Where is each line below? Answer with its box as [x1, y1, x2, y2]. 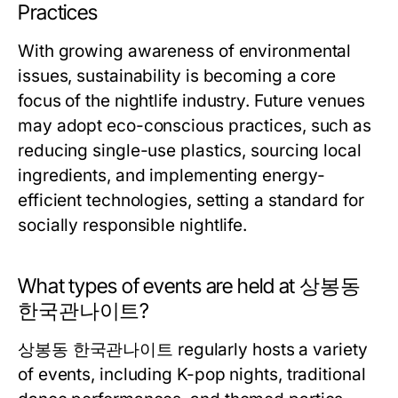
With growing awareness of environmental [18, 41, 352, 61]
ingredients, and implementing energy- [18, 165, 325, 186]
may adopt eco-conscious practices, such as [18, 115, 372, 136]
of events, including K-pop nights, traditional [18, 364, 366, 385]
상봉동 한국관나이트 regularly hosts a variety [18, 339, 368, 360]
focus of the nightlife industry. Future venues [18, 91, 365, 111]
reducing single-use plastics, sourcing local [18, 140, 362, 161]
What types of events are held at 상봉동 [18, 274, 361, 298]
